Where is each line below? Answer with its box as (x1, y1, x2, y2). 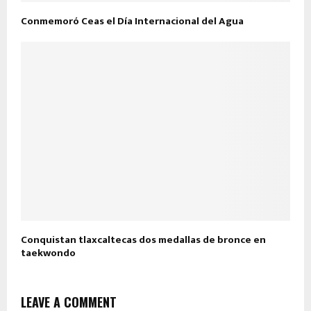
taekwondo (21, 244, 78, 262)
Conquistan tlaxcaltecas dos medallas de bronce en (21, 231, 266, 249)
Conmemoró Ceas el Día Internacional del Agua (21, 12, 246, 30)
